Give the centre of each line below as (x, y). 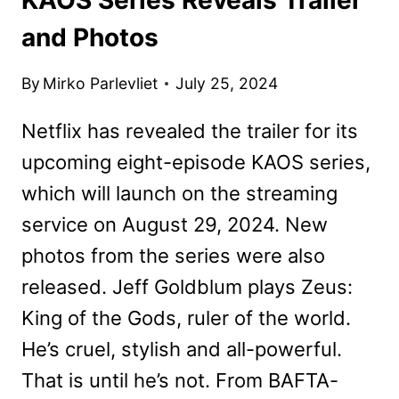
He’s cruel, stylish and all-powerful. (182, 350)
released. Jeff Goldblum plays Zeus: (187, 287)
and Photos (90, 37)
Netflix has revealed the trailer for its (190, 131)
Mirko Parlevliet (101, 84)
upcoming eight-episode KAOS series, (196, 163)
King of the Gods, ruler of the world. (186, 318)
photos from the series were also (173, 256)
